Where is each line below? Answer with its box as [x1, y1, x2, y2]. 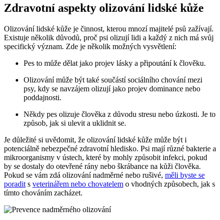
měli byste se [165, 170, 205, 179]
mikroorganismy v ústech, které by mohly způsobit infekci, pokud [4, 153, 207, 162]
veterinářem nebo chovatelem [32, 179, 123, 188]
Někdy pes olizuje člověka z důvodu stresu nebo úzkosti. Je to [24, 110, 216, 118]
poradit [4, 179, 26, 188]
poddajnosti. [24, 93, 61, 102]
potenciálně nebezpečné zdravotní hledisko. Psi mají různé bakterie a [4, 144, 216, 153]
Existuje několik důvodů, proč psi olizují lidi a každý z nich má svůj [4, 33, 214, 42]
